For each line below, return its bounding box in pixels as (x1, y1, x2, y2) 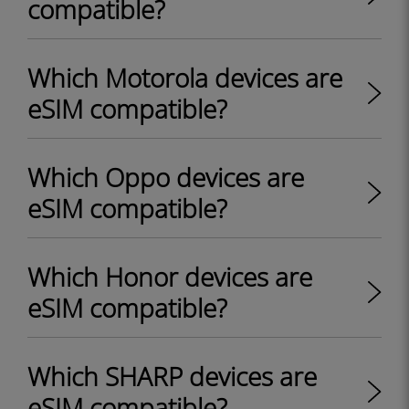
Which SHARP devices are (27, 359, 317, 393)
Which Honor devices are (27, 259, 312, 294)
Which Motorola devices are (27, 60, 342, 95)
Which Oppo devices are (27, 160, 304, 194)
